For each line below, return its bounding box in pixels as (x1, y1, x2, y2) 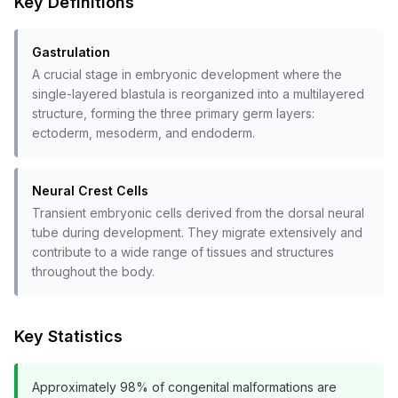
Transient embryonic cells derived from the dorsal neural (32, 205, 364, 220)
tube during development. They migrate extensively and (32, 225, 362, 240)
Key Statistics (14, 327, 123, 346)
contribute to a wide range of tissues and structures (32, 244, 334, 259)
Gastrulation (32, 44, 110, 60)
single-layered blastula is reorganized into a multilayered (32, 86, 364, 101)
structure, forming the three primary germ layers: (32, 106, 314, 121)
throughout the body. (32, 264, 155, 279)
